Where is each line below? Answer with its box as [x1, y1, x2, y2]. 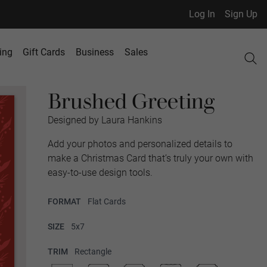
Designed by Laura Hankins [48, 114, 162, 126]
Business [76, 46, 114, 58]
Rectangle [74, 247, 111, 256]
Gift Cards [23, 46, 66, 58]
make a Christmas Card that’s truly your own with [48, 153, 253, 164]
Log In [189, 8, 215, 20]
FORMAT [48, 197, 83, 206]
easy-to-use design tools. [48, 167, 153, 178]
